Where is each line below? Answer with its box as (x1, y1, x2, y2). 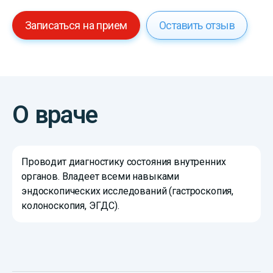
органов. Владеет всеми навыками (21, 171, 180, 183)
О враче (12, 101, 97, 130)
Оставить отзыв (158, 19, 235, 32)
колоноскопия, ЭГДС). (21, 200, 119, 212)
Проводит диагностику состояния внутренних (21, 156, 226, 168)
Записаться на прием (25, 19, 127, 32)
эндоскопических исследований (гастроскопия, (21, 185, 234, 197)
